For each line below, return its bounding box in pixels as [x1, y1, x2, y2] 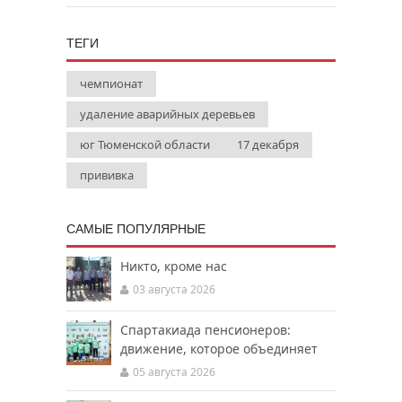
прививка [80, 167, 134, 183]
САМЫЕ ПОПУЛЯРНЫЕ [66, 222, 205, 236]
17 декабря [237, 136, 299, 153]
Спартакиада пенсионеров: [120, 321, 291, 338]
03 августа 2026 [133, 282, 215, 297]
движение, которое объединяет [120, 340, 318, 357]
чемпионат [80, 75, 143, 92]
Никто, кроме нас [120, 258, 227, 275]
